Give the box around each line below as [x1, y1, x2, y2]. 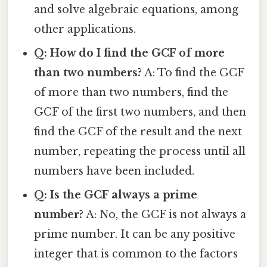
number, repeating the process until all [34, 145, 246, 159]
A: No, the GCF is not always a [83, 208, 247, 222]
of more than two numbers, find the [34, 86, 229, 100]
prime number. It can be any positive [34, 228, 236, 241]
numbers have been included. [34, 164, 195, 178]
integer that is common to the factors [34, 247, 238, 261]
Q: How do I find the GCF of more [34, 46, 225, 60]
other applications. [34, 23, 136, 36]
